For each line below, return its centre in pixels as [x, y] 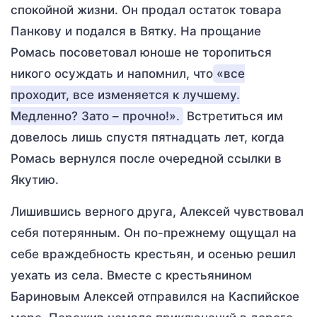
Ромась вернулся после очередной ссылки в [146, 158]
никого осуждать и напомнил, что [112, 74]
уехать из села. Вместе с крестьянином [131, 275]
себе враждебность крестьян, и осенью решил [153, 254]
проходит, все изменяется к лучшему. [125, 95]
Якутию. [35, 180]
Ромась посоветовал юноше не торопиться [141, 52]
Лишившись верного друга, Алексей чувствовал [157, 212]
